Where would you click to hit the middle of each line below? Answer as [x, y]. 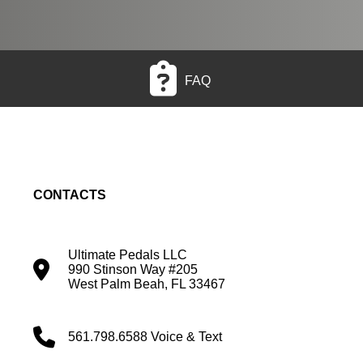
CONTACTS [70, 194]
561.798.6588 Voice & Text [145, 336]
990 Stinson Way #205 [133, 269]
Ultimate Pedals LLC [128, 254]
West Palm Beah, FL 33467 [147, 284]
